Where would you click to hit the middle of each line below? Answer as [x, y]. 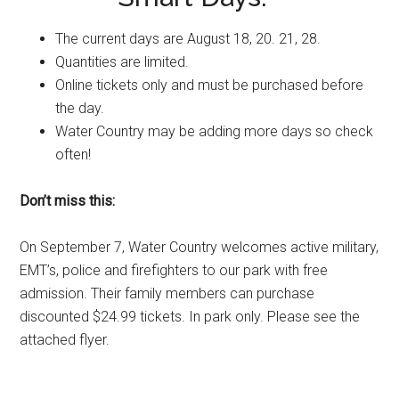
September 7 [81, 247]
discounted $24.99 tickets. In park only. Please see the [190, 317]
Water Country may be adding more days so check [215, 131]
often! [73, 155]
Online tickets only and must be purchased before [210, 85]
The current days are [122, 39]
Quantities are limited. [126, 62]
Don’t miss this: [68, 201]
